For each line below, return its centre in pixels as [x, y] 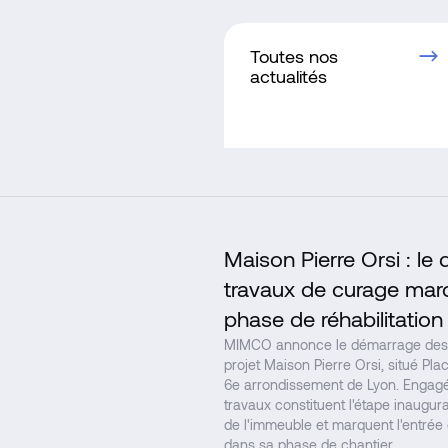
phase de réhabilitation [333, 320]
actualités [288, 77]
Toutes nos [294, 57]
